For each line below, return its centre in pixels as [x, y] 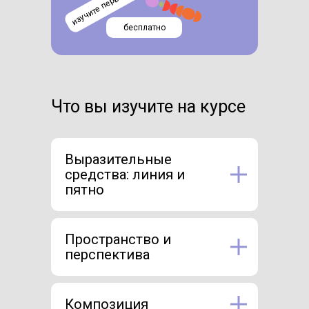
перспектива [107, 254]
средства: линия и [125, 174]
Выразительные [118, 159]
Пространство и [118, 239]
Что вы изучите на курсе [148, 106]
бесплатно [144, 27]
